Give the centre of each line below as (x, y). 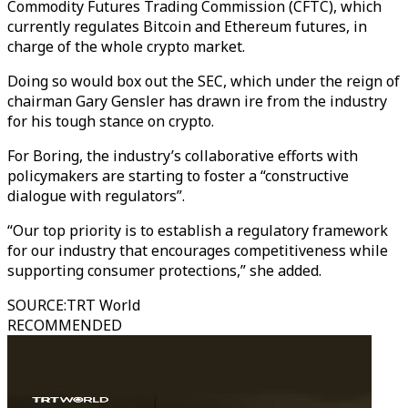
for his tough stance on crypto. (111, 121)
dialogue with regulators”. (96, 196)
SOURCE (36, 305)
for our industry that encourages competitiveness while (198, 250)
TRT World (103, 305)
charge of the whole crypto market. (126, 46)
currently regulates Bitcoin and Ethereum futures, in (187, 26)
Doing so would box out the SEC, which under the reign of (204, 81)
